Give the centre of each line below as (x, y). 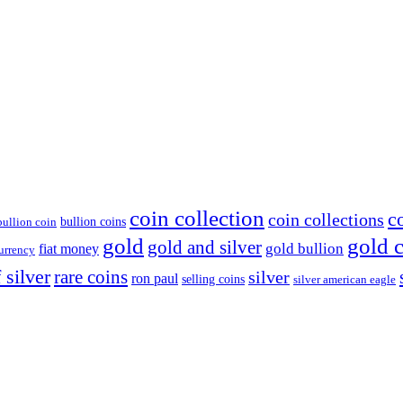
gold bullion (304, 248)
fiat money (69, 248)
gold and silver (205, 247)
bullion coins (93, 221)
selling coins (213, 278)
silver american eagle (345, 279)
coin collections (326, 219)
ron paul (155, 278)
